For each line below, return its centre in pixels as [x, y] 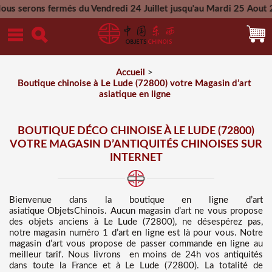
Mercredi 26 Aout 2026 [193, 27]
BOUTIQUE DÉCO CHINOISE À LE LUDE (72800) [136, 131]
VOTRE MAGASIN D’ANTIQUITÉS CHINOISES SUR [136, 144]
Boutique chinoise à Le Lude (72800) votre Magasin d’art [134, 83]
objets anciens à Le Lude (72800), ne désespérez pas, [146, 222]
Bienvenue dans [57, 200]
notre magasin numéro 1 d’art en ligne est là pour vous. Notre [136, 233]
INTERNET [136, 158]
